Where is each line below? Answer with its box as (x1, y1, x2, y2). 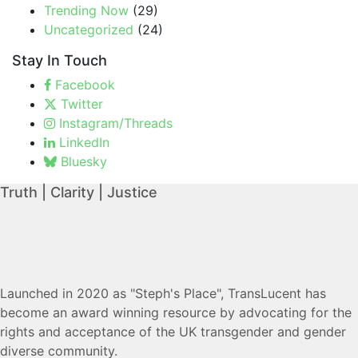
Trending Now (44, 2, 129, 19)
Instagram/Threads (59, 115, 173, 132)
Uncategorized (44, 22, 133, 38)
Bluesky (61, 153, 107, 170)
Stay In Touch (12, 52, 107, 70)
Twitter (61, 96, 103, 113)
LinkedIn (59, 134, 109, 151)
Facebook (55, 77, 115, 93)
